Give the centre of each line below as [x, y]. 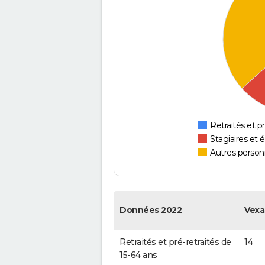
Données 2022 [151, 210]
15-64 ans [138, 255]
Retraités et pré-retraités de [175, 242]
